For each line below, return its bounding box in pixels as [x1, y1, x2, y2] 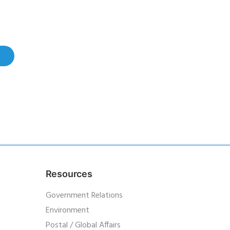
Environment [45, 204, 89, 217]
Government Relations [45, 189, 123, 202]
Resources [45, 168, 92, 179]
